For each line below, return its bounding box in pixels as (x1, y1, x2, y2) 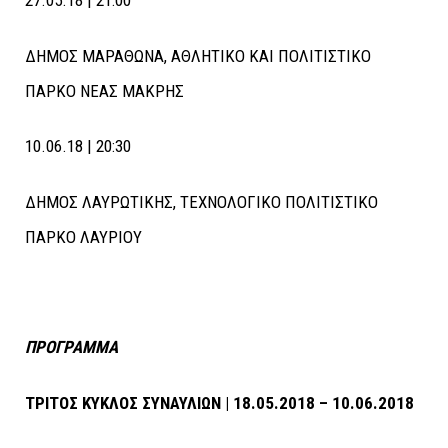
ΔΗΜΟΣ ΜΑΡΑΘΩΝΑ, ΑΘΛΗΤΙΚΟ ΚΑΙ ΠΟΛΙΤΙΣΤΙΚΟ (25, 45, 371, 66)
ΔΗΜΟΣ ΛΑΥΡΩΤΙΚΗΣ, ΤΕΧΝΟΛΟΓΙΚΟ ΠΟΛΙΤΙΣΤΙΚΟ (25, 191, 378, 212)
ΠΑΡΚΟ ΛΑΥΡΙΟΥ (25, 226, 142, 247)
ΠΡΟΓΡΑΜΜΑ (25, 337, 118, 358)
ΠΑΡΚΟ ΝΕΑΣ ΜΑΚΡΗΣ (25, 80, 184, 101)
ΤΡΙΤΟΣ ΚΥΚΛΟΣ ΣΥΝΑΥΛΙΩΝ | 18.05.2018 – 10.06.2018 (25, 392, 414, 413)
